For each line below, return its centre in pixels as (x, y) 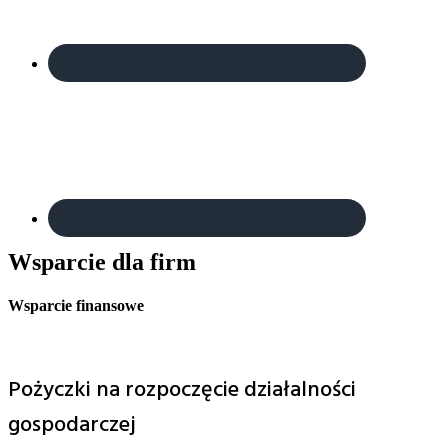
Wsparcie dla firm (102, 261)
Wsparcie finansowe (76, 306)
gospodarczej (72, 425)
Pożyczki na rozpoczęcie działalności (182, 390)
